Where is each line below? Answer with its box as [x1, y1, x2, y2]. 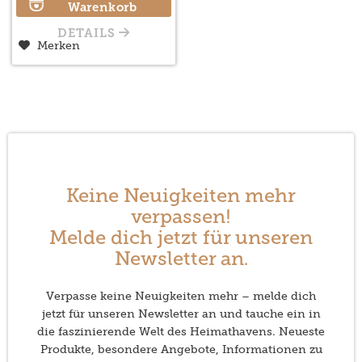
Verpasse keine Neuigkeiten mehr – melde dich [46, 288, 316, 304]
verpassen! [131, 208, 231, 229]
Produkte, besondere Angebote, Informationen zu [40, 342, 322, 357]
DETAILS [57, 28, 119, 41]
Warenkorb [67, 2, 137, 15]
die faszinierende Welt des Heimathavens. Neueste [37, 324, 325, 339]
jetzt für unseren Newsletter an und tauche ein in [41, 306, 321, 322]
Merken [37, 39, 80, 53]
